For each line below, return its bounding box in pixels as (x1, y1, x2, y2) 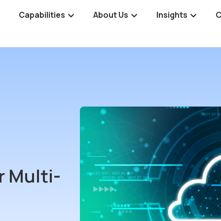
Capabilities (19, 9, 66, 21)
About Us (93, 9, 129, 21)
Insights (156, 9, 188, 21)
